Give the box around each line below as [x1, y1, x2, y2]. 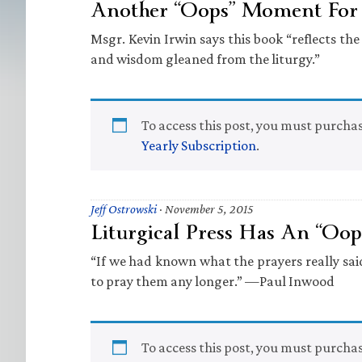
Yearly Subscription [141, 137, 256, 154]
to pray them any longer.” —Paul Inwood [90, 273, 335, 289]
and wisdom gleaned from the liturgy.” [90, 51, 320, 67]
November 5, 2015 [165, 202, 254, 216]
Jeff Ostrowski [90, 202, 157, 216]
